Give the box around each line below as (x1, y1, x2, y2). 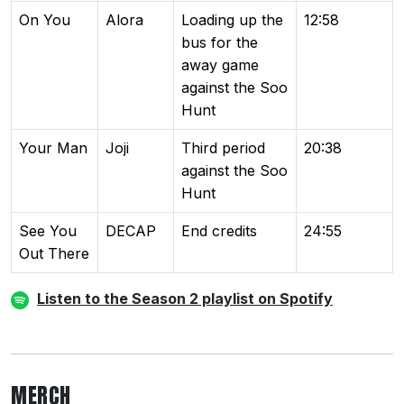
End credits (181, 221, 257, 240)
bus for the (181, 32, 258, 51)
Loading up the (181, 10, 283, 29)
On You (19, 10, 70, 29)
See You (19, 221, 77, 240)
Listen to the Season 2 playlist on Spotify (37, 289, 333, 308)
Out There (19, 243, 89, 262)
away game (181, 55, 259, 74)
